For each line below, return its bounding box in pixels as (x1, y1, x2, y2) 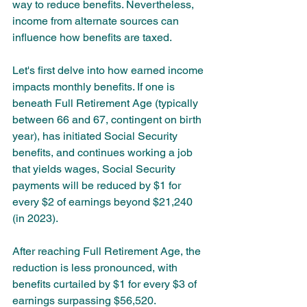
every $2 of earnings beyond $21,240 (12, 195, 195, 208)
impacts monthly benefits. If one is (12, 79, 177, 93)
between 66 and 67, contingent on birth (12, 112, 204, 126)
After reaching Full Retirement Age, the (12, 244, 204, 258)
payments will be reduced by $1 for (12, 178, 184, 192)
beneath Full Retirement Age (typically (12, 96, 201, 110)
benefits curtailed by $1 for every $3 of (12, 277, 199, 291)
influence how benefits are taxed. (12, 30, 172, 44)
